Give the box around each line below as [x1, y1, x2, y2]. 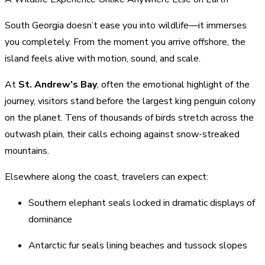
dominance [28, 212, 75, 226]
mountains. [5, 144, 51, 157]
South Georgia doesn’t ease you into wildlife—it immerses [5, 18, 247, 32]
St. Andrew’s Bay [18, 77, 97, 91]
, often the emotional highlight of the [97, 77, 250, 91]
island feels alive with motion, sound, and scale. [5, 51, 203, 65]
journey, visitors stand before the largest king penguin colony [5, 94, 256, 108]
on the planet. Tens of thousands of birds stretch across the [5, 111, 254, 124]
